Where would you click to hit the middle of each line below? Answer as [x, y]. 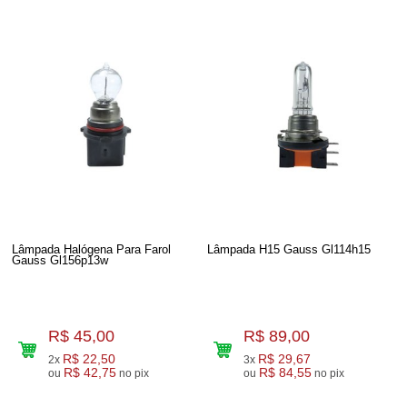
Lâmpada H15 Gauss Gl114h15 [289, 249]
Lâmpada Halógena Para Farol [92, 249]
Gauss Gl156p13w [60, 260]
